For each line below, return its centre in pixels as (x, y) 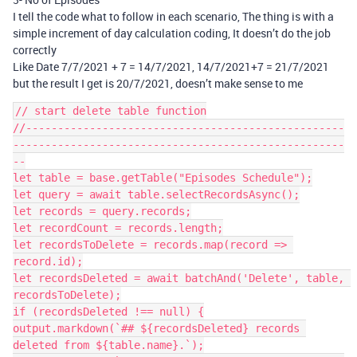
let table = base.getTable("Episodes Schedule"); (163, 178)
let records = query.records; (102, 211)
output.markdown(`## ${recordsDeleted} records (156, 328)
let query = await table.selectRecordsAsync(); (156, 194)
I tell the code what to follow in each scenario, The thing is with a (173, 16)
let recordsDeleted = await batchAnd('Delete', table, (178, 278)
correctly (35, 50)
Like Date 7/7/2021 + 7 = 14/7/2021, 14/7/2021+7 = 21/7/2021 (171, 67)
